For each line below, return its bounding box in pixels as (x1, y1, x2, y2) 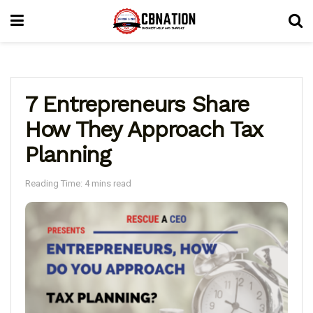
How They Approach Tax (25, 116, 263, 143)
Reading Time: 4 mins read (25, 177, 131, 189)
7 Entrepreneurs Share (25, 91, 249, 117)
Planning (25, 141, 110, 168)
